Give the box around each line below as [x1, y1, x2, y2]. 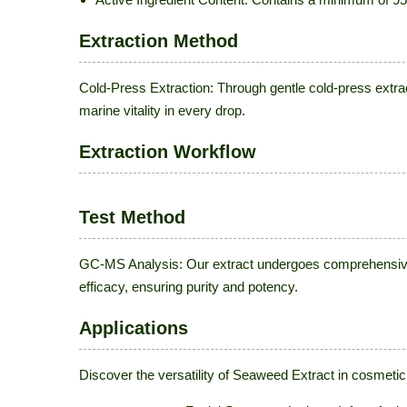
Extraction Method [79, 31, 238, 51]
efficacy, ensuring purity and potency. [79, 279, 298, 294]
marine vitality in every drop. [79, 103, 245, 118]
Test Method [79, 207, 185, 227]
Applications [79, 318, 188, 338]
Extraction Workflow [79, 142, 256, 162]
